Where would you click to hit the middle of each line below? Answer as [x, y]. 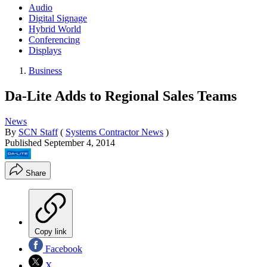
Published [24, 142]
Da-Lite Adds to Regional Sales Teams [121, 96]
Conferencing [54, 39]
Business [45, 70]
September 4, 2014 [80, 142]
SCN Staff [38, 132]
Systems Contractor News [114, 132]
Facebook [63, 249]
